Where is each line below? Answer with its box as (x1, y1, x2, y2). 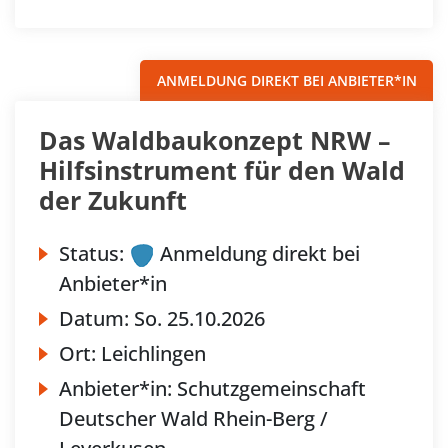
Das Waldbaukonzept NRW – (39, 123, 391, 158)
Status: (59, 240, 124, 268)
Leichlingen (101, 340, 206, 368)
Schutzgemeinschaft (177, 375, 366, 403)
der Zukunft (39, 183, 187, 218)
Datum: (59, 305, 134, 333)
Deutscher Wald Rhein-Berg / (59, 405, 328, 433)
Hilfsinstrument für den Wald (39, 153, 405, 188)
